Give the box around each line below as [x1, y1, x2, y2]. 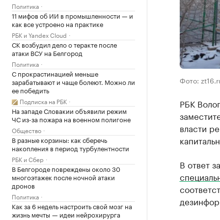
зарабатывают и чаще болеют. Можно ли [12, 77, 135, 86]
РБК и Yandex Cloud [12, 30, 67, 39]
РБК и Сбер [12, 154, 44, 164]
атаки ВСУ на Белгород [12, 48, 82, 57]
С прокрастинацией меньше [12, 68, 98, 78]
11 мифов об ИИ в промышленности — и [12, 10, 133, 20]
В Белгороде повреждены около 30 [12, 164, 120, 173]
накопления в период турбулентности [12, 143, 129, 153]
